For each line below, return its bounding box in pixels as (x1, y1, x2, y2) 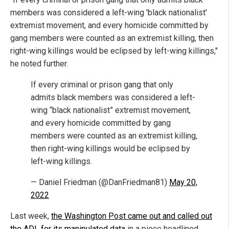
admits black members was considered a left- (31, 93, 195, 103)
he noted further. (10, 59, 68, 69)
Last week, (10, 211, 51, 221)
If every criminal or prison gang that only (31, 80, 173, 90)
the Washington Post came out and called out (51, 211, 212, 221)
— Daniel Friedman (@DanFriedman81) (31, 177, 169, 188)
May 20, (169, 177, 197, 188)
